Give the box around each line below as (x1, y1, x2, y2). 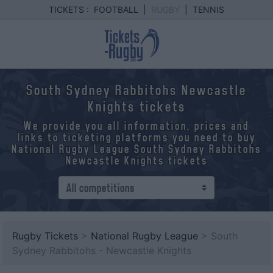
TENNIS (193, 4, 224, 15)
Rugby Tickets (12, 230, 78, 242)
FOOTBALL (94, 4, 138, 15)
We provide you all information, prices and (24, 119, 249, 132)
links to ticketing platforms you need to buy (17, 131, 256, 144)
